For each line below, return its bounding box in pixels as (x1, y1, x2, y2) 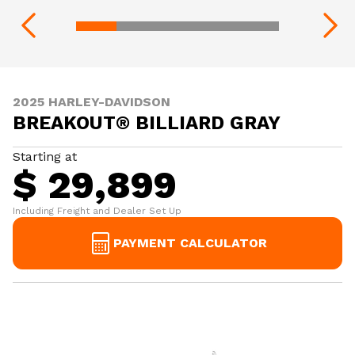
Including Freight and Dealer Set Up (13, 205, 181, 216)
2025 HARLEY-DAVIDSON (13, 94, 170, 109)
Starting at (13, 149, 77, 164)
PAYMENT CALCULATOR (113, 235, 267, 250)
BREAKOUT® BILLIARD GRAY (13, 112, 281, 134)
